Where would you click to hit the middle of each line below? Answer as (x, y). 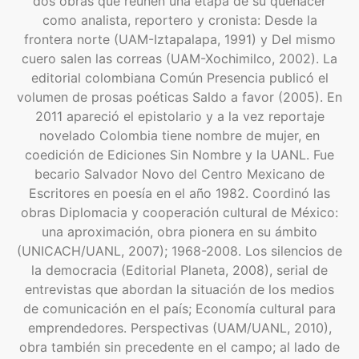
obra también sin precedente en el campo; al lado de (179, 347)
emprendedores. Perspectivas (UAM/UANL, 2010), (179, 328)
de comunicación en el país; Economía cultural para (179, 309)
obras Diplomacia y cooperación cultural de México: (179, 213)
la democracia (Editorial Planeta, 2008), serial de (179, 270)
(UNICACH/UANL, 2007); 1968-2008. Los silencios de (179, 251)
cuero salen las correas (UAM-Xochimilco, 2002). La (179, 59)
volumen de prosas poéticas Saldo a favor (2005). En (179, 97)
